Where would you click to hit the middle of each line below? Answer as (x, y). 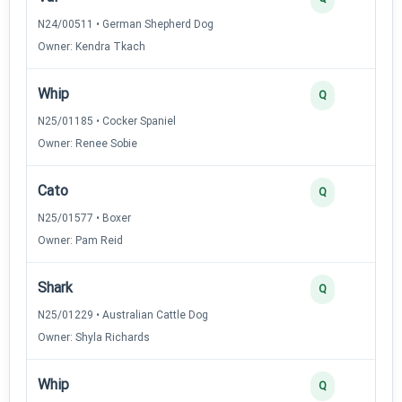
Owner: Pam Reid (80, 240)
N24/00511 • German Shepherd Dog (126, 24)
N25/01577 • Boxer (84, 218)
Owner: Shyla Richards (94, 337)
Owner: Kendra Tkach (92, 46)
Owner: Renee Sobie (87, 143)
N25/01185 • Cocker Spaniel (107, 121)
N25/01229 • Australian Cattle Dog (123, 315)
